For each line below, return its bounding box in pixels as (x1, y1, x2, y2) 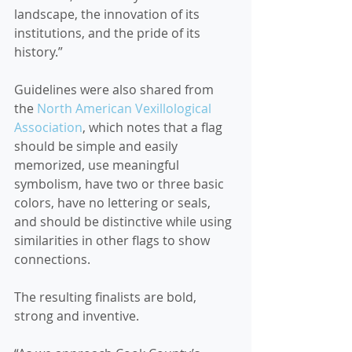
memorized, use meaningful (14, 156, 182, 174)
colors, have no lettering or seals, (14, 194, 214, 211)
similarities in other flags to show (14, 232, 213, 249)
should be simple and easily (14, 137, 181, 155)
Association (14, 119, 82, 136)
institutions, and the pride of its (14, 24, 203, 42)
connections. (14, 251, 90, 268)
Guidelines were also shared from (14, 81, 217, 98)
